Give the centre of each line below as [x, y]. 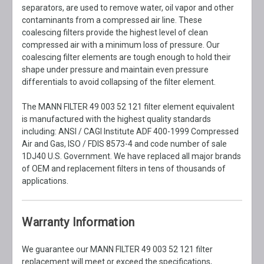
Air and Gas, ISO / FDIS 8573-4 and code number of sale [125, 144]
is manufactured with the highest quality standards [117, 119]
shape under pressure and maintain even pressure [115, 70]
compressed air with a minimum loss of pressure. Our [121, 45]
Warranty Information [78, 222]
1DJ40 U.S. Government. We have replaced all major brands [132, 156]
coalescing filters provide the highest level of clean [115, 33]
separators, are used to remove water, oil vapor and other [128, 8]
